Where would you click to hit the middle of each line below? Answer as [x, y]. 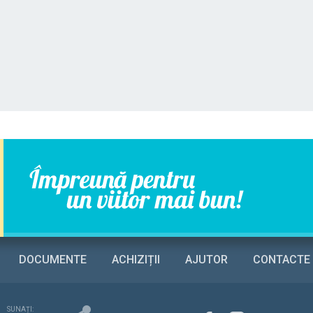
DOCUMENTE [53, 260]
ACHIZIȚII [136, 260]
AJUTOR [206, 260]
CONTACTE [282, 260]
